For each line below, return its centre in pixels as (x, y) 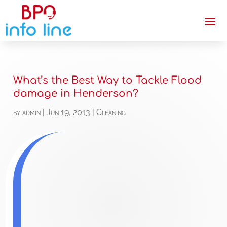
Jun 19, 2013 (69, 112)
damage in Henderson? (76, 94)
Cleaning (111, 112)
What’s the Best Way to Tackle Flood (108, 81)
